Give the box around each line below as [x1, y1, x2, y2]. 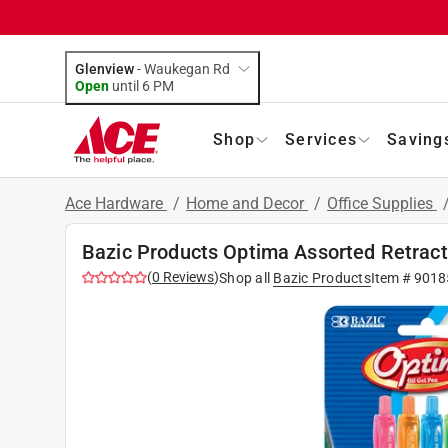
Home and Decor [186, 193, 308, 213]
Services [285, 129, 357, 149]
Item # [370, 269, 414, 286]
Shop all [219, 269, 270, 286]
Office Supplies [327, 193, 437, 213]
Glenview [75, 60, 134, 77]
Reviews [160, 268, 214, 285]
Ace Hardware [65, 193, 167, 213]
